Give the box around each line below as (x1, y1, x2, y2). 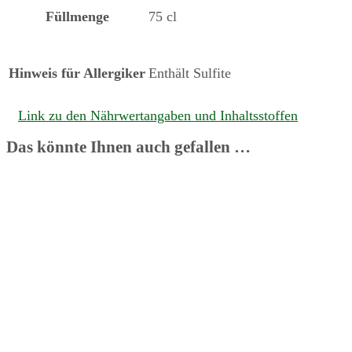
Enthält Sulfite (148, 64, 231, 81)
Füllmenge (45, 8, 109, 24)
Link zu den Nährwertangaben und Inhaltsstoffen (18, 107, 298, 123)
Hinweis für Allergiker (9, 64, 145, 81)
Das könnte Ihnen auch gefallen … (6, 137, 251, 156)
